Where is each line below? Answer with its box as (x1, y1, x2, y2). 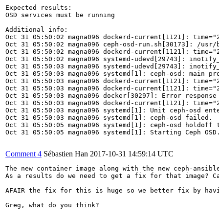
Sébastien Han (44, 149, 88, 158)
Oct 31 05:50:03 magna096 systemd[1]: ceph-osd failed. (5, 113, 213, 121)
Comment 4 (5, 149, 42, 158)
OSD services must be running (5, 11, 115, 19)
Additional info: (5, 25, 68, 33)
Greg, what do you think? (5, 201, 99, 209)
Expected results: (5, 3, 72, 11)
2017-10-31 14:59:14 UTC (90, 149, 174, 158)
